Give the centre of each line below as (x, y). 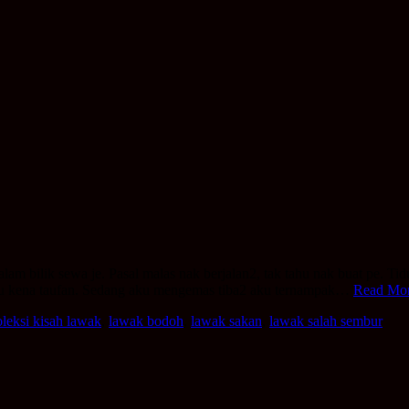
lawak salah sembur (326, 320)
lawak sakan (226, 320)
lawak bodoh (146, 320)
